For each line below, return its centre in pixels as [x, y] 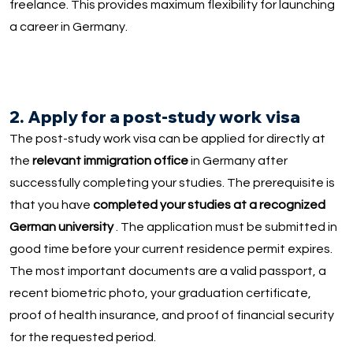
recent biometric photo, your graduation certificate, [160, 294]
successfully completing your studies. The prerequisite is [172, 183]
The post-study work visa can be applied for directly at [167, 139]
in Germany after [238, 161]
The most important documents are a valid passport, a [167, 271]
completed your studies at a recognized [209, 205]
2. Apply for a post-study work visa [154, 117]
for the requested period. [82, 338]
